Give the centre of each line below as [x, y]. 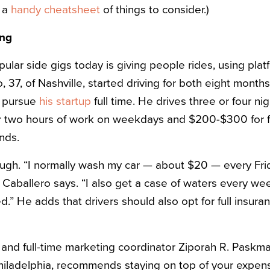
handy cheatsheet [55, 10]
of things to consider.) [155, 10]
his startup [65, 101]
